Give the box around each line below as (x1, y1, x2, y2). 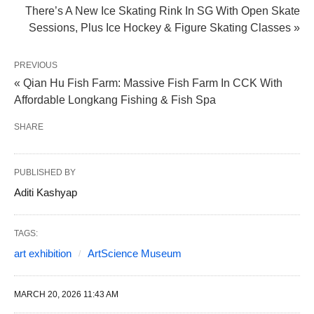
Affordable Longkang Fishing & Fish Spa (14, 94, 216, 107)
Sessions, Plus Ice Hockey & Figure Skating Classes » (29, 22, 300, 34)
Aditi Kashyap (14, 186, 77, 199)
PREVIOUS (14, 60, 57, 71)
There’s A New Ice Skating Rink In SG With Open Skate (25, 5, 300, 18)
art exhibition (14, 247, 71, 260)
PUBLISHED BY (14, 168, 76, 178)
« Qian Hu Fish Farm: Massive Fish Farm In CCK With (14, 77, 282, 90)
